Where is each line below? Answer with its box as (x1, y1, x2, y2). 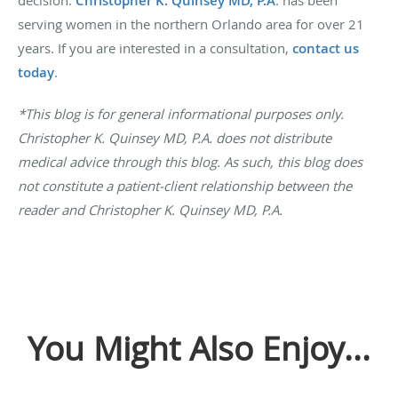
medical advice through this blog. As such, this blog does (18, 153, 362, 171)
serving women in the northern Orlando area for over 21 (18, 15, 364, 34)
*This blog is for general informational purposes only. (18, 105, 344, 123)
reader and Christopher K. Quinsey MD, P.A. (18, 201, 283, 219)
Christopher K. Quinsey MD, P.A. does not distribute (18, 129, 331, 147)
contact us (292, 39, 359, 59)
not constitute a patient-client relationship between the (18, 177, 352, 195)
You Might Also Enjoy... (28, 326, 370, 371)
